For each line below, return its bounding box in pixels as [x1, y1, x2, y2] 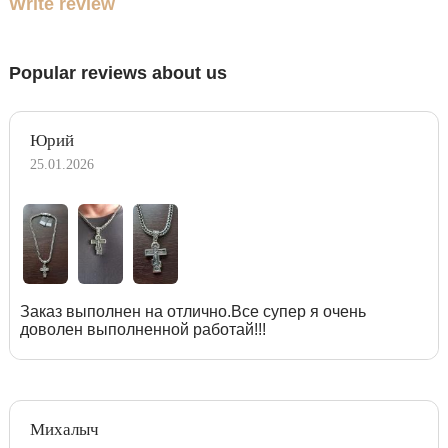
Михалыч [30, 419, 99, 439]
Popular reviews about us [9, 62, 227, 83]
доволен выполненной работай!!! [20, 320, 266, 338]
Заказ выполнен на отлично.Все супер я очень [20, 302, 366, 320]
